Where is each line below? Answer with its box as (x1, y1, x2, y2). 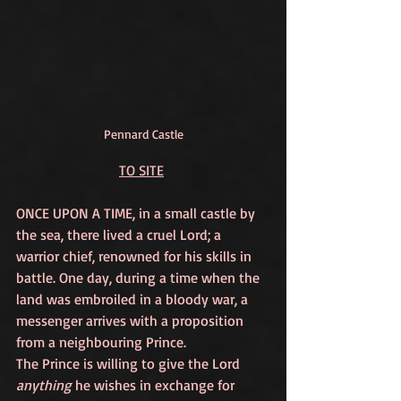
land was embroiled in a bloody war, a (16, 290, 252, 308)
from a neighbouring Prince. (16, 333, 190, 351)
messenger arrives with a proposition (16, 311, 247, 329)
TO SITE (119, 161, 164, 179)
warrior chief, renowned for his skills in (16, 247, 255, 265)
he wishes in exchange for (72, 376, 238, 394)
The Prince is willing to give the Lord (16, 354, 243, 372)
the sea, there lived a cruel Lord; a (16, 226, 225, 243)
